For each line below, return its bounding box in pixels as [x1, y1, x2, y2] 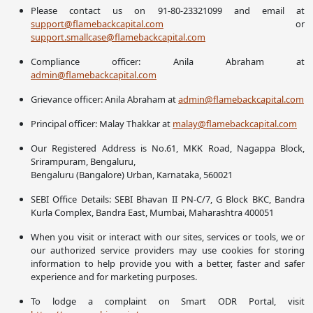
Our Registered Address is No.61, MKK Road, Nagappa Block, [31, 142, 305, 155]
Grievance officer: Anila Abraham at [31, 93, 178, 106]
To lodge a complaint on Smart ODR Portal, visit [31, 295, 305, 308]
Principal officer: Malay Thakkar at [31, 117, 173, 131]
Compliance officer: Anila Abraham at [31, 55, 305, 68]
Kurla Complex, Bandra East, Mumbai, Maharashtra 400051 [31, 206, 274, 219]
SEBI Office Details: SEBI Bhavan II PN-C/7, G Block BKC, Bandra [31, 193, 305, 206]
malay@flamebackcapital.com [173, 117, 297, 131]
